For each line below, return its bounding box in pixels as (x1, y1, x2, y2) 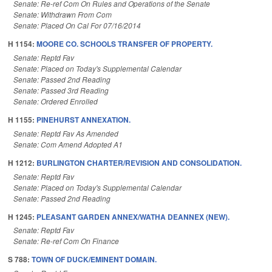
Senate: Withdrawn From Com (13, 9, 112, 20)
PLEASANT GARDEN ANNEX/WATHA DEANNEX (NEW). (36, 211, 229, 222)
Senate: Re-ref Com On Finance (13, 236, 119, 246)
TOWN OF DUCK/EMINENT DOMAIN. (32, 254, 157, 265)
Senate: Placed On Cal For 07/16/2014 (13, 20, 141, 31)
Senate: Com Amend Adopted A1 (13, 138, 123, 149)
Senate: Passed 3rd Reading (13, 84, 109, 95)
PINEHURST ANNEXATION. (36, 114, 131, 125)
